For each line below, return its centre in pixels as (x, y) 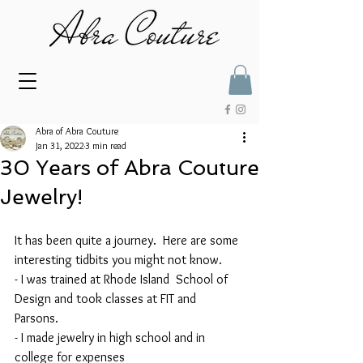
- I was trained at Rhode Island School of (123, 280)
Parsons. (38, 318)
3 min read (106, 146)
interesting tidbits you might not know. (118, 260)
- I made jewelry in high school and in (111, 338)
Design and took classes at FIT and (107, 299)
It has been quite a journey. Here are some (128, 241)
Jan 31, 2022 (60, 146)
